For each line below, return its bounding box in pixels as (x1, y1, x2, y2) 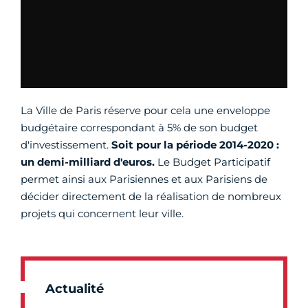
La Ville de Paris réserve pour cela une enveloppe (21, 104, 270, 118)
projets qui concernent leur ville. (21, 207, 184, 221)
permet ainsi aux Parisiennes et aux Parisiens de (21, 173, 267, 186)
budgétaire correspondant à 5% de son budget (21, 121, 258, 135)
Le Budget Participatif (157, 155, 270, 169)
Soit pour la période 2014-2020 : (111, 138, 279, 152)
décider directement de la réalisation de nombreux (21, 190, 281, 203)
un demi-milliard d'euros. (21, 155, 157, 169)
